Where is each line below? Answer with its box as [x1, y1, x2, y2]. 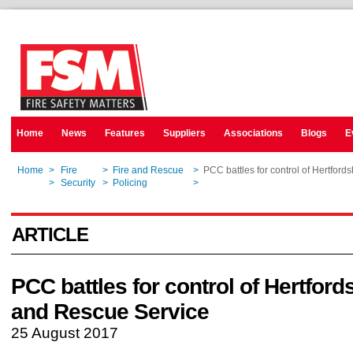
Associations [224, 128, 283, 139]
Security [61, 177, 95, 188]
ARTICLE [12, 224, 88, 245]
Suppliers [163, 128, 206, 139]
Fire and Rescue [113, 165, 186, 176]
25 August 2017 [11, 325, 118, 341]
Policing [113, 177, 147, 188]
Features [105, 128, 145, 139]
